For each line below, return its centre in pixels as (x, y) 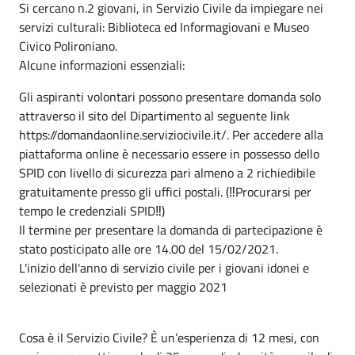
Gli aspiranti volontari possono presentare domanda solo (170, 96)
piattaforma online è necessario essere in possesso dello (169, 153)
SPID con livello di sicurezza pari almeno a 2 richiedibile (167, 172)
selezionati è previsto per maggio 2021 (123, 286)
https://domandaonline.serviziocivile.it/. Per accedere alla (171, 134)
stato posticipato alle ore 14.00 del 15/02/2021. (149, 248)
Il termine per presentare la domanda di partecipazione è (171, 229)
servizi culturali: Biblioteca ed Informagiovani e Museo (164, 27)
